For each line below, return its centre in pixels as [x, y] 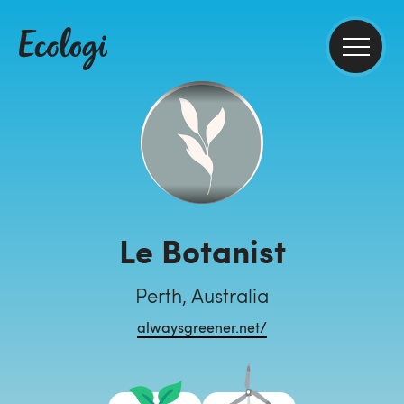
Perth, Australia [202, 295]
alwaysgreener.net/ [202, 327]
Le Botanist [202, 250]
